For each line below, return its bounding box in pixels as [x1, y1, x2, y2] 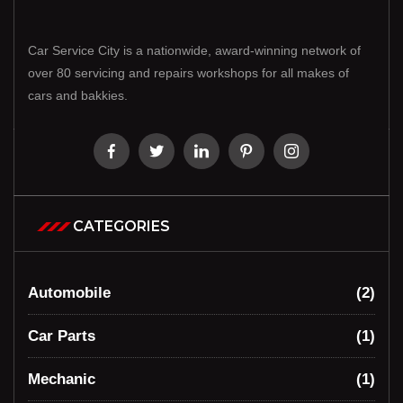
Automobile [28, 284, 111, 302]
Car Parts [28, 327, 95, 345]
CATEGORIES [73, 218, 170, 236]
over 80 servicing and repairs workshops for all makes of [28, 66, 349, 81]
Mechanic [28, 371, 95, 389]
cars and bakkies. [28, 88, 128, 103]
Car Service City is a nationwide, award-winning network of [28, 43, 361, 58]
